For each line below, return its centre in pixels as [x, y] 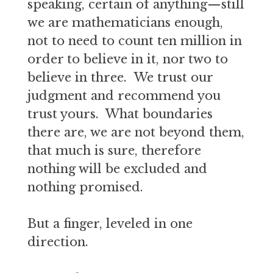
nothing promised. [85, 187]
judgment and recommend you [124, 96]
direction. [58, 242]
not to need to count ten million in [134, 41]
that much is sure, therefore [114, 151]
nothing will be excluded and [117, 169]
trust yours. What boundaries [120, 114]
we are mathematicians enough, [125, 23]
